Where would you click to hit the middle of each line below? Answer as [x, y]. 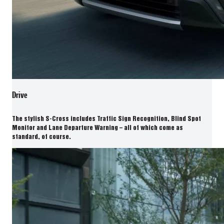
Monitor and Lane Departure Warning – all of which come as [97, 128]
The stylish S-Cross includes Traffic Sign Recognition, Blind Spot [106, 119]
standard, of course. [41, 137]
